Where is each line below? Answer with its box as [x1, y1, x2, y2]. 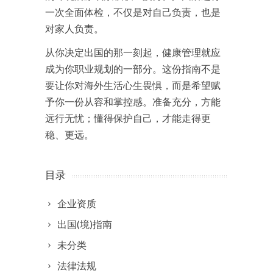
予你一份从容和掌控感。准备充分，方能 [45, 96, 221, 107]
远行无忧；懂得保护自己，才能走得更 [45, 112, 211, 124]
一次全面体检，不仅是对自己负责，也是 [45, 6, 221, 18]
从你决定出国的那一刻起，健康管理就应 [45, 46, 221, 58]
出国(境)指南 [57, 218, 112, 230]
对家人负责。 [45, 23, 104, 34]
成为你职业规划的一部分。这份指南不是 [45, 63, 221, 74]
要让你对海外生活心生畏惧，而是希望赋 [45, 79, 221, 91]
